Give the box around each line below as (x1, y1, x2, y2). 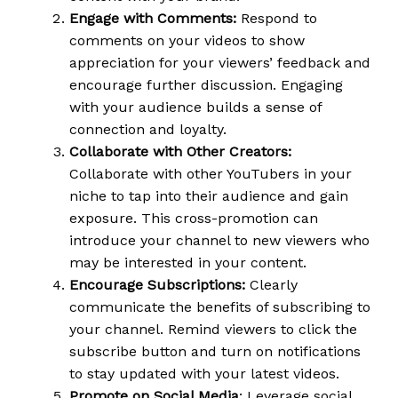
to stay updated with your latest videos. (69, 364, 339, 382)
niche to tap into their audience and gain (69, 187, 348, 204)
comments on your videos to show (69, 31, 305, 49)
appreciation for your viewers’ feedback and (69, 53, 370, 71)
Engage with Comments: (69, 9, 236, 27)
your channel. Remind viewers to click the (69, 320, 357, 338)
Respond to (236, 9, 317, 27)
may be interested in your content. (69, 253, 306, 271)
